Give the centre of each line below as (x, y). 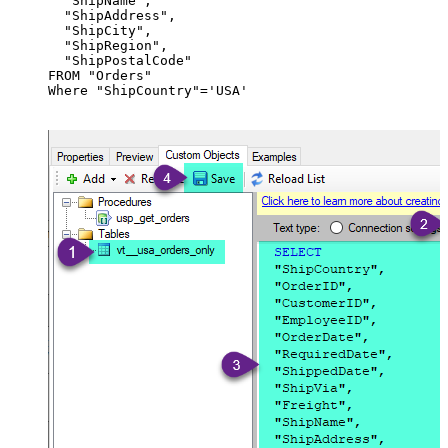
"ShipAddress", (112, 15)
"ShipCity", (100, 30)
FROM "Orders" (100, 75)
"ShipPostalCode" (120, 60)
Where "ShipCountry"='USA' (148, 90)
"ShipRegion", (108, 45)
